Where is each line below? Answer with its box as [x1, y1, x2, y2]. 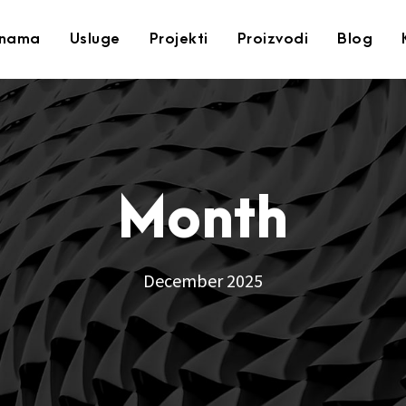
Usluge [69, 31, 121, 47]
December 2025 [143, 269, 263, 292]
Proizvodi [237, 31, 308, 47]
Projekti [149, 31, 208, 47]
